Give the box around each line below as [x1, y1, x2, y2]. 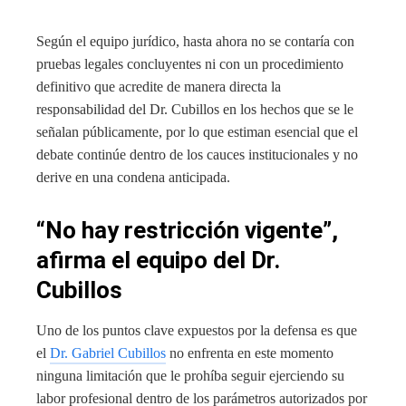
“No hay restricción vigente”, [36, 216, 338, 244]
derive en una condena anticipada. [36, 169, 230, 185]
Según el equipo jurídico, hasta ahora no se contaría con [36, 33, 354, 49]
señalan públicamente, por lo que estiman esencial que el [36, 123, 358, 140]
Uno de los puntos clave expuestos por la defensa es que [36, 322, 357, 338]
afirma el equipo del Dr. [36, 246, 280, 274]
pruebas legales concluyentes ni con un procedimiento [36, 55, 343, 72]
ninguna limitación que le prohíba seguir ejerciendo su [36, 367, 344, 383]
